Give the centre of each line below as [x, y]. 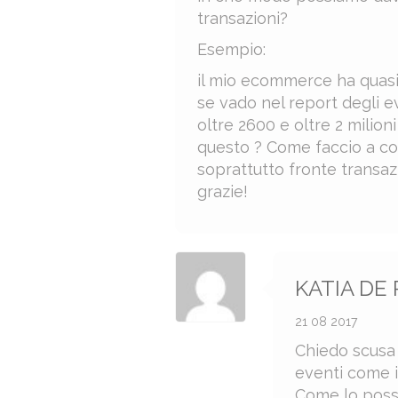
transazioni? [243, 18]
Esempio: [231, 49]
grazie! [223, 191]
